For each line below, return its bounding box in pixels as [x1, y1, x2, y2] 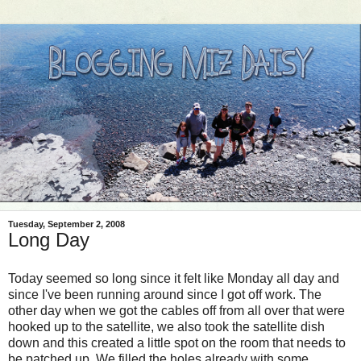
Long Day [8, 229, 89, 251]
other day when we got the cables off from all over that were [8, 304, 345, 318]
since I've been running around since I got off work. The [8, 288, 322, 302]
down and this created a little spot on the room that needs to [8, 336, 346, 351]
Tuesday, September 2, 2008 [8, 219, 125, 230]
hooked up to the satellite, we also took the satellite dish [8, 320, 325, 334]
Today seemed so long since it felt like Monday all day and [8, 272, 339, 286]
